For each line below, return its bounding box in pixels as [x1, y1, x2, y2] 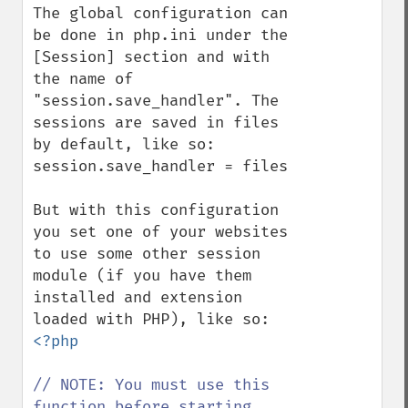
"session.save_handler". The [33, 91, 279, 110]
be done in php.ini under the [33, 25, 288, 45]
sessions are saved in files [33, 113, 279, 132]
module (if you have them [33, 266, 251, 285]
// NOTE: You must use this [33, 375, 270, 394]
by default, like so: [33, 135, 215, 154]
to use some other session [33, 244, 260, 263]
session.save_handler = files [33, 157, 288, 176]
